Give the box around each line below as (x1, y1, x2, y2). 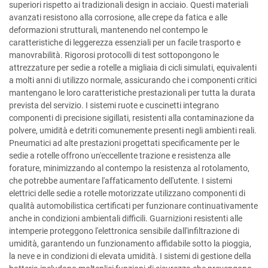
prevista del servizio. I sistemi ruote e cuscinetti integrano (9, 100, 219, 110)
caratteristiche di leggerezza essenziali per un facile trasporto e (9, 38, 240, 47)
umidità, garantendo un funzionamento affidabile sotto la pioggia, (9, 239, 251, 248)
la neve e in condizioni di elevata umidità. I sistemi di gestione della (9, 251, 251, 261)
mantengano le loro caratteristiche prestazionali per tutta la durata (9, 88, 255, 98)
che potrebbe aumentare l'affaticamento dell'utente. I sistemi (9, 176, 232, 185)
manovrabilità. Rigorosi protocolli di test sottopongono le (9, 50, 219, 60)
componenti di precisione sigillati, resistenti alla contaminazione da (9, 113, 254, 123)
